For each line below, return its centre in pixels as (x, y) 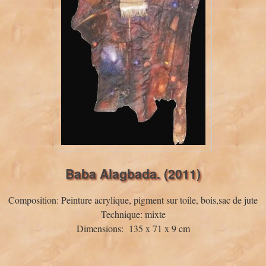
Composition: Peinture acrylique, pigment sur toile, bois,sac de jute (133, 200)
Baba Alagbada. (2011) (133, 173)
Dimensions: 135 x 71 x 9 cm (133, 228)
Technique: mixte (133, 214)
